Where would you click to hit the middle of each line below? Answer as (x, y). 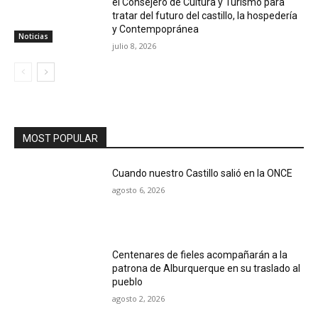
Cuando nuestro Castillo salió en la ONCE (203, 173)
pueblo (128, 282)
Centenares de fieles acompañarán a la (200, 255)
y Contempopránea (156, 29)
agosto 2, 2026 (139, 299)
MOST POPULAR (60, 138)
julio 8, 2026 (135, 45)
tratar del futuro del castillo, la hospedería (205, 15)
